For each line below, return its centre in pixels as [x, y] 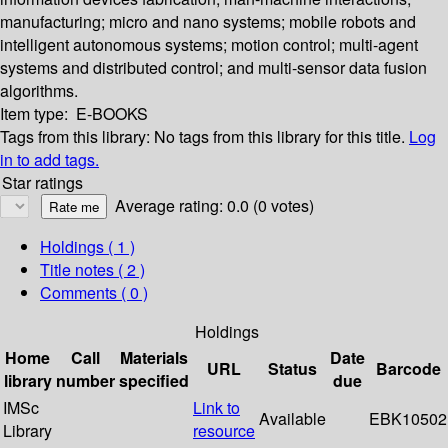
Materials [154, 358]
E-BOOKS [112, 114]
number [85, 381]
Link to [216, 408]
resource [224, 431]
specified [154, 381]
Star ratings [42, 183]
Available [292, 419]
